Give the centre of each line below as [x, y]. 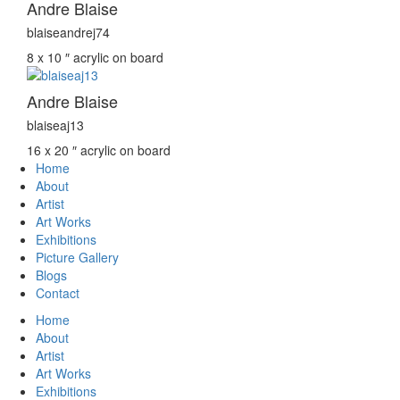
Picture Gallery [77, 258]
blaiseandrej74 [68, 33]
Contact [58, 293]
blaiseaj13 [55, 125]
